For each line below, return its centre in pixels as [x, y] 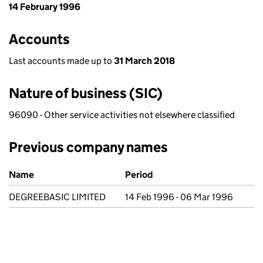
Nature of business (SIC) [86, 93]
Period [139, 175]
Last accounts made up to [61, 61]
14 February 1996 [45, 7]
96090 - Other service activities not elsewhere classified [122, 115]
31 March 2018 [144, 61]
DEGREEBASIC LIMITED [57, 197]
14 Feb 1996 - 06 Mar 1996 [179, 197]
